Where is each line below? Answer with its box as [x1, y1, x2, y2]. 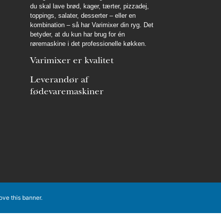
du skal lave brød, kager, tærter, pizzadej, [30, 2, 149, 10]
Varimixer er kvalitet [30, 56, 113, 66]
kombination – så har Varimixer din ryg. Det [30, 21, 153, 29]
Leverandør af [30, 75, 88, 85]
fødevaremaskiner [30, 87, 104, 97]
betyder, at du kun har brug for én [30, 30, 125, 38]
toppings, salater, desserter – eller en [30, 11, 136, 19]
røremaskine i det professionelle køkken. [30, 39, 147, 47]
